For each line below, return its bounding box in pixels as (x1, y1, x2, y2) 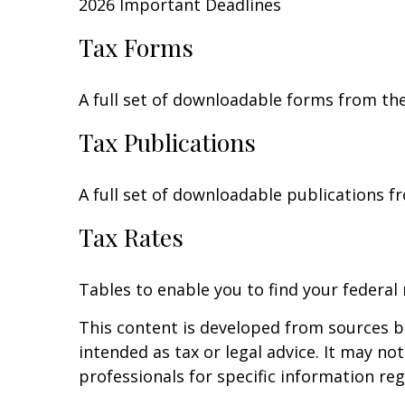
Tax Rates (79, 221, 184, 253)
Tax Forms (79, 31, 193, 63)
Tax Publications (79, 126, 256, 158)
